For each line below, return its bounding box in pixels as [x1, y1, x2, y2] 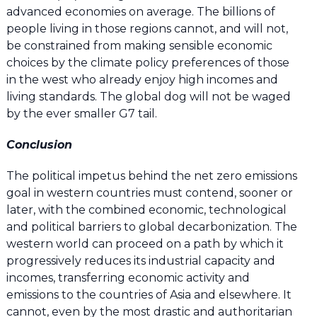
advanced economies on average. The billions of [6, 5, 275, 19]
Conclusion [6, 138, 72, 152]
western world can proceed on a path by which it [6, 237, 284, 251]
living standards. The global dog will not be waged [6, 90, 291, 104]
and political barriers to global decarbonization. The [6, 220, 297, 234]
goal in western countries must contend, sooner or [6, 186, 293, 200]
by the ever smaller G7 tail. [6, 107, 157, 121]
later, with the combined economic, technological [6, 203, 287, 217]
